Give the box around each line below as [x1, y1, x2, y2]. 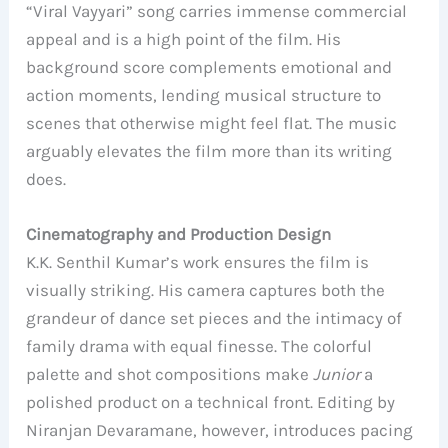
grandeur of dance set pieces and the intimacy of [26, 307, 403, 328]
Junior [313, 363, 361, 384]
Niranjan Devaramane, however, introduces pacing [26, 419, 414, 440]
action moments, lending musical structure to [26, 84, 382, 105]
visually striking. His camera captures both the [26, 279, 386, 300]
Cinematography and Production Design [26, 223, 332, 244]
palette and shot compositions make [26, 363, 314, 384]
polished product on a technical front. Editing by [26, 391, 396, 412]
